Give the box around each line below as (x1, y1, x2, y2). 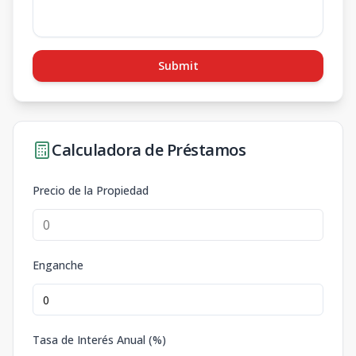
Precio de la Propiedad (33, 183, 149, 198)
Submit (157, 58, 199, 73)
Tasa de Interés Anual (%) (33, 332, 166, 347)
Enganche (33, 257, 83, 273)
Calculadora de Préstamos (52, 139, 246, 161)
